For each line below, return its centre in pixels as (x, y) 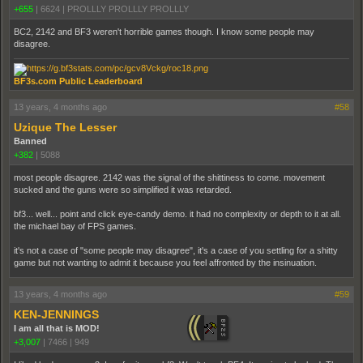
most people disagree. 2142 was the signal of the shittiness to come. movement (169, 177)
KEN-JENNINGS (56, 314)
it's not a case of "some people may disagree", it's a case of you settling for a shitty (176, 250)
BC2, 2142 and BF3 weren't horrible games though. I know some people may (164, 32)
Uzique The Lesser (65, 127)
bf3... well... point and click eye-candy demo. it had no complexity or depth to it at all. (177, 214)
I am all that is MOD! (57, 328)
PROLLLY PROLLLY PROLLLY (128, 9)
